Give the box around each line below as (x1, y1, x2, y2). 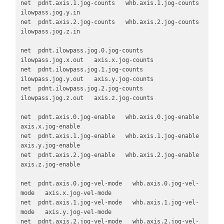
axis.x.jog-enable (20, 123, 80, 130)
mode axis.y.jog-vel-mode (20, 208, 111, 216)
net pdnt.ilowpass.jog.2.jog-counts (20, 85, 143, 92)
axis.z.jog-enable (20, 161, 80, 168)
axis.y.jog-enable (20, 142, 80, 149)
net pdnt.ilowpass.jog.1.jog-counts (20, 66, 143, 73)
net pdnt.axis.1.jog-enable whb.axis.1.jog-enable (20, 132, 199, 140)
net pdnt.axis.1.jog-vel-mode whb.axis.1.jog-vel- (20, 199, 199, 206)
